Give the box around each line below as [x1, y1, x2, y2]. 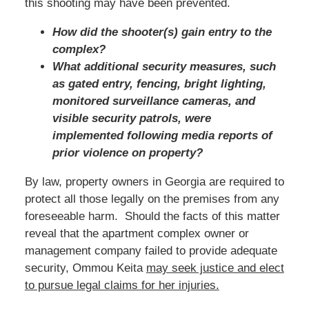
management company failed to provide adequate [24, 243, 277, 257]
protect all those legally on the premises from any [24, 192, 279, 206]
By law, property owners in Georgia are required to [24, 175, 284, 188]
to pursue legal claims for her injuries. [24, 278, 219, 292]
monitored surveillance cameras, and [52, 94, 255, 108]
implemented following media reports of [52, 128, 272, 142]
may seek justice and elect [146, 261, 284, 275]
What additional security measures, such [52, 59, 276, 73]
